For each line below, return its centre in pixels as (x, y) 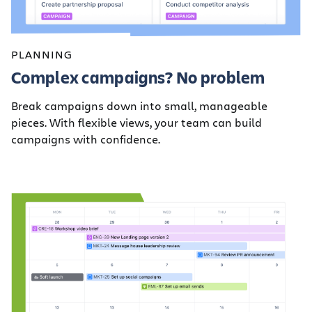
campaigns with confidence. (86, 139)
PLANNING (42, 54)
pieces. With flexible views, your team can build (136, 123)
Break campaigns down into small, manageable (139, 106)
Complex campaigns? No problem (138, 78)
